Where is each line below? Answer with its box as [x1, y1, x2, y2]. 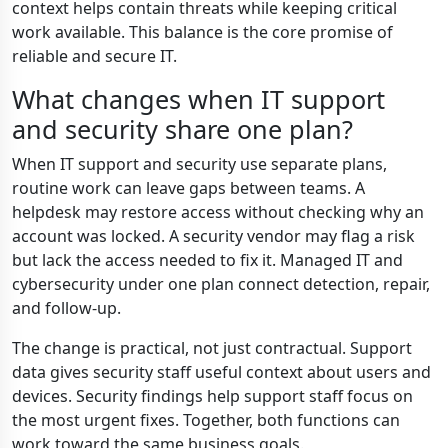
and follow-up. [12, 297, 121, 319]
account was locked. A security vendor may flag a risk [12, 225, 415, 247]
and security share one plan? [12, 112, 353, 146]
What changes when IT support [12, 82, 385, 116]
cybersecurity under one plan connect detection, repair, [12, 273, 430, 295]
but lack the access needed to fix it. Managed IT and [12, 249, 403, 271]
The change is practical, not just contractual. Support [12, 337, 412, 359]
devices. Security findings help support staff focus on [12, 385, 413, 407]
